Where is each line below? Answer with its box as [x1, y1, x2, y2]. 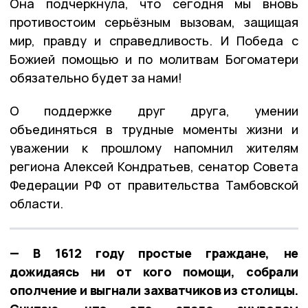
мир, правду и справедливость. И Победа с [10, 32, 298, 49]
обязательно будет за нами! [10, 69, 182, 86]
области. [10, 195, 63, 212]
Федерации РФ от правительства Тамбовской [10, 176, 298, 193]
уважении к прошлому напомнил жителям [10, 139, 298, 156]
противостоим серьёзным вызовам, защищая [10, 13, 298, 30]
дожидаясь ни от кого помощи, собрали [10, 263, 298, 280]
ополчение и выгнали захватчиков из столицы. [10, 281, 298, 298]
